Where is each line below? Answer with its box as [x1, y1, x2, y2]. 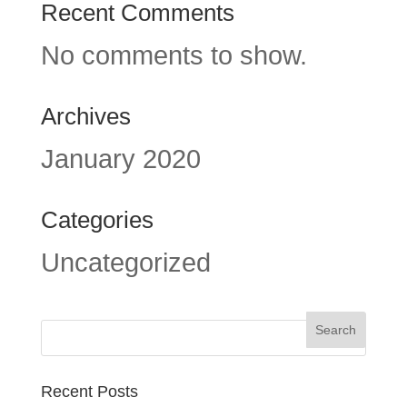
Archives [40, 103, 131, 131]
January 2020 [40, 144, 201, 174]
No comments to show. [40, 41, 307, 71]
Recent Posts [40, 382, 138, 402]
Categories [40, 206, 154, 234]
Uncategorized [40, 248, 211, 278]
